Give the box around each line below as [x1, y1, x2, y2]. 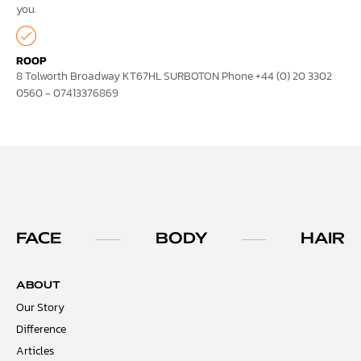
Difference [16, 321, 66, 338]
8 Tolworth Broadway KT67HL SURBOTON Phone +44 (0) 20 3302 [16, 68, 332, 85]
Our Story [16, 299, 64, 317]
